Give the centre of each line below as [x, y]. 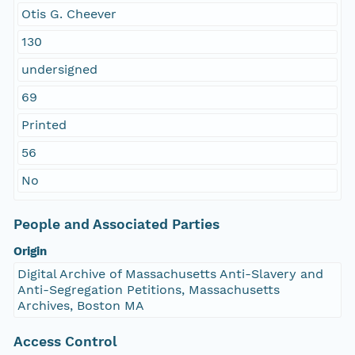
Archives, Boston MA [80, 306]
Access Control [65, 342]
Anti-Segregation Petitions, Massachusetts [148, 290]
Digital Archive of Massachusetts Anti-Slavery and [170, 274]
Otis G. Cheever [69, 14]
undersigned [59, 70]
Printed [44, 125]
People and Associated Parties [116, 225]
